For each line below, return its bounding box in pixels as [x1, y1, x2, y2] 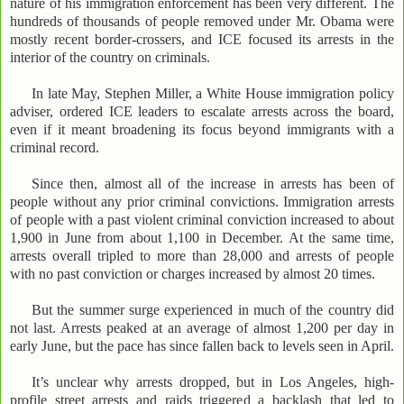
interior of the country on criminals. [10, 50, 210, 66]
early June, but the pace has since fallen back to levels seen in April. [10, 338, 394, 354]
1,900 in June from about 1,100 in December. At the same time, [10, 230, 394, 246]
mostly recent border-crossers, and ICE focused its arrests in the [10, 32, 394, 48]
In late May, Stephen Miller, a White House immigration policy [32, 86, 394, 102]
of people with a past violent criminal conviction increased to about [10, 212, 394, 228]
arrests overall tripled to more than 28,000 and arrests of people [10, 248, 394, 264]
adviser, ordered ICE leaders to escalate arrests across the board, [10, 104, 394, 120]
